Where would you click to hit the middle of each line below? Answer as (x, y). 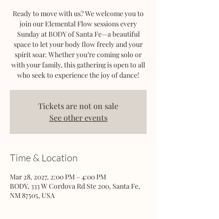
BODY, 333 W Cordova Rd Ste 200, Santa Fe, (75, 186)
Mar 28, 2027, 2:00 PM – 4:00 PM (58, 177)
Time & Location (44, 158)
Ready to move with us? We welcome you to (78, 13)
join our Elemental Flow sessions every (78, 24)
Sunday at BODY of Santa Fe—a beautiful (78, 34)
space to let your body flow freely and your (78, 44)
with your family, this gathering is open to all (78, 65)
